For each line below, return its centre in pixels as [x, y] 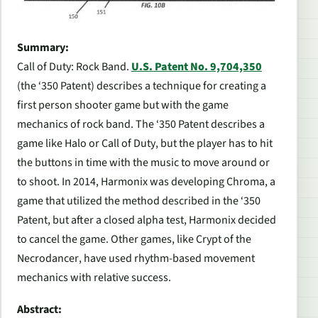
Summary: [43, 47]
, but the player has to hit [214, 143]
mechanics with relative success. [94, 277]
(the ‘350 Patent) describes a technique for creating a [142, 86]
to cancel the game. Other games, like [106, 239]
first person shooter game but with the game [123, 105]
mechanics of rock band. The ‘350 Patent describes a [141, 124]
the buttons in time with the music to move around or [143, 162]
